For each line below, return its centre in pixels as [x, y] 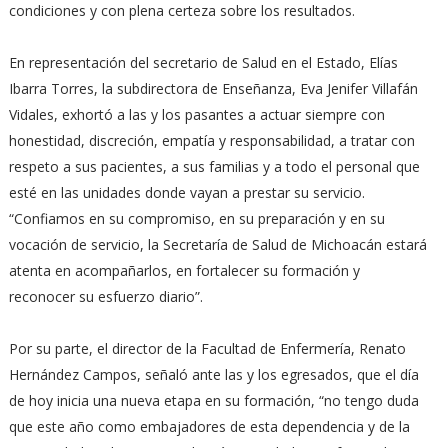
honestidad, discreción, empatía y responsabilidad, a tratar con [211, 140]
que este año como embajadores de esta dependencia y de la [209, 426]
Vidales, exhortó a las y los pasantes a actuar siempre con [196, 114]
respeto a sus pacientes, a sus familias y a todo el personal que [214, 166]
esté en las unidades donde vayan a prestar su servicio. [188, 192]
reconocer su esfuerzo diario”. [105, 296]
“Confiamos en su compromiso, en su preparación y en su [196, 218]
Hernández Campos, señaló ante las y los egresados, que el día [213, 374]
